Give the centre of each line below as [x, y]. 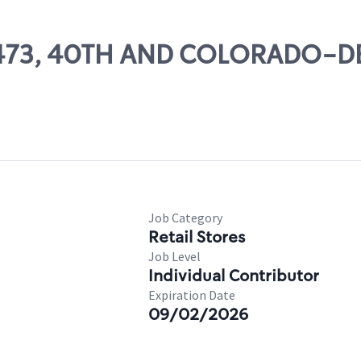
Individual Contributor [234, 276]
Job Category [185, 218]
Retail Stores [197, 237]
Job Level [174, 256]
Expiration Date [192, 295]
